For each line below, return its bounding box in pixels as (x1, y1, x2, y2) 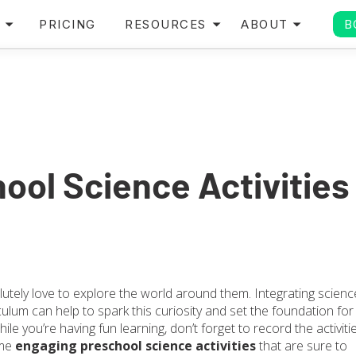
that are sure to (256, 337, 347, 354)
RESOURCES (125, 17, 207, 32)
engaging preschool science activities (15, 337, 256, 354)
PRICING (39, 17, 96, 32)
